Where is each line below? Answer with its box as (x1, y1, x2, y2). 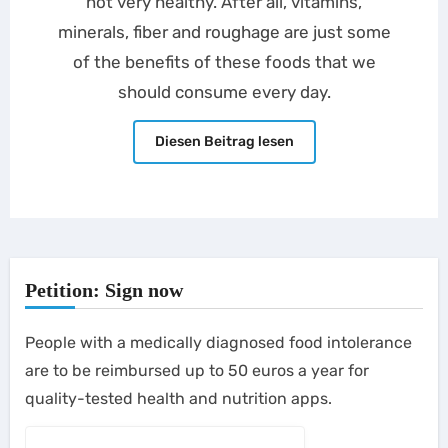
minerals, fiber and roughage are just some (57, 22, 391, 42)
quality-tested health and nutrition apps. (24, 389, 332, 408)
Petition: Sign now (24, 279, 183, 301)
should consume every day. (117, 82, 331, 102)
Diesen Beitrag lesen (154, 133, 294, 150)
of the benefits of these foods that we (72, 52, 376, 72)
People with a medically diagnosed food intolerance (24, 333, 412, 352)
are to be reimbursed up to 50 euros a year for (24, 361, 369, 380)
